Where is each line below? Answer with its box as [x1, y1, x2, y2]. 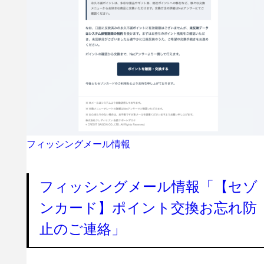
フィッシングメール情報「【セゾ [39, 177, 258, 195]
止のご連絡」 [39, 220, 126, 237]
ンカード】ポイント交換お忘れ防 [39, 199, 257, 216]
